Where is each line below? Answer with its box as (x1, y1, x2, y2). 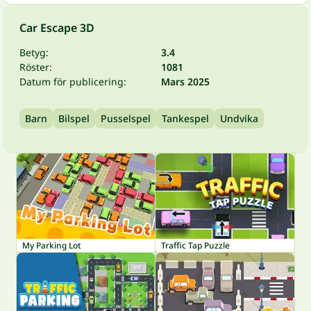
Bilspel (58, 111, 90, 125)
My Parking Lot (22, 239, 81, 251)
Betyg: (19, 45, 49, 59)
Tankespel (162, 111, 209, 125)
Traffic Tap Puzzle (161, 239, 230, 251)
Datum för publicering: (19, 74, 126, 88)
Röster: (19, 60, 52, 74)
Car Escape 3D (19, 19, 94, 35)
